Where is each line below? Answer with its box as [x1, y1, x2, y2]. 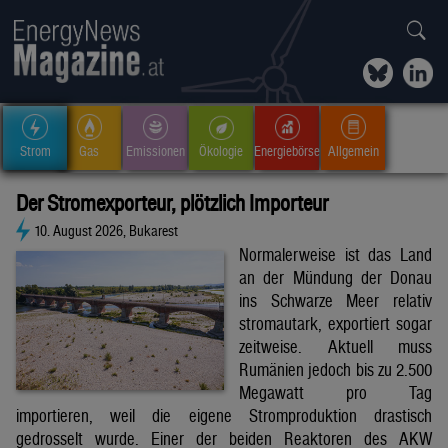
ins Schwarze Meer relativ [239, 290, 432, 312]
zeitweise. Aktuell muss [239, 336, 432, 358]
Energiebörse [254, 142, 321, 159]
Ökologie [199, 142, 244, 159]
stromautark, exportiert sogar [239, 313, 432, 335]
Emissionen [125, 142, 185, 159]
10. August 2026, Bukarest [33, 222, 178, 240]
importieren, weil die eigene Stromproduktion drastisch [16, 405, 432, 427]
